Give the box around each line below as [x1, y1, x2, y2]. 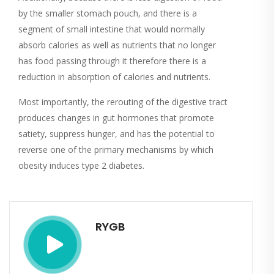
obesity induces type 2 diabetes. [18, 160, 144, 172]
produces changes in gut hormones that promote [18, 112, 214, 124]
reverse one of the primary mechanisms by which [18, 144, 213, 156]
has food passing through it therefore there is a [18, 55, 206, 67]
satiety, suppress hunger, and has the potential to [18, 128, 215, 140]
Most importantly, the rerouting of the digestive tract [18, 96, 228, 108]
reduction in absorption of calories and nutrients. [18, 71, 210, 83]
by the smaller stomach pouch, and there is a [18, 7, 197, 20]
